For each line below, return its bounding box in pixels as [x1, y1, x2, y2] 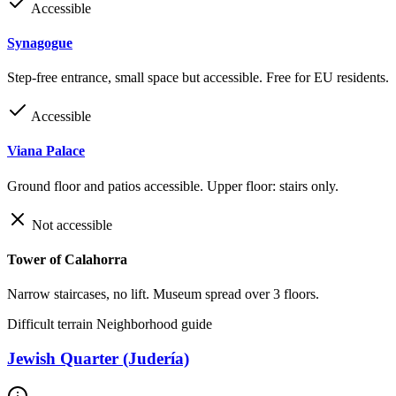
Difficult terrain [7, 316, 96, 332]
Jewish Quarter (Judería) [7, 348, 189, 368]
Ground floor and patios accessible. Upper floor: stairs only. [7, 178, 339, 194]
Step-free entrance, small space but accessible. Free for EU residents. [7, 70, 389, 86]
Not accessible [28, 217, 112, 232]
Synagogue [7, 34, 72, 50]
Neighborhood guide [96, 316, 212, 332]
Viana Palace [7, 143, 85, 159]
